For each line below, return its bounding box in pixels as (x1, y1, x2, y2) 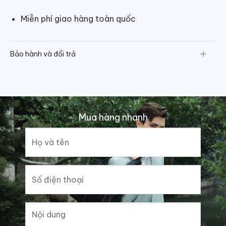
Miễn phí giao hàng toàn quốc (20, 13, 136, 24)
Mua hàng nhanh (78, 111, 148, 123)
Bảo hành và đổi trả (10, 49, 76, 59)
